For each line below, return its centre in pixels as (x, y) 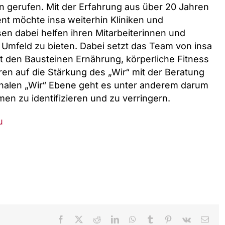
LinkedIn (133, 219)
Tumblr (165, 219)
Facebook (80, 219)
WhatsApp (152, 219)
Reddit (111, 219)
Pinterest (185, 219)
